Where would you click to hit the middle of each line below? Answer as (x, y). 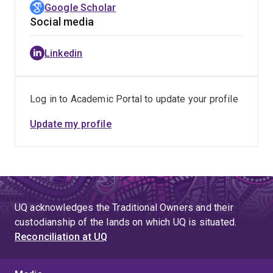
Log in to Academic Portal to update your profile (134, 99)
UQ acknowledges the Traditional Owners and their (124, 207)
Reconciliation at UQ (61, 237)
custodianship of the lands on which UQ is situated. (126, 222)
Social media (62, 22)
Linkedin (64, 53)
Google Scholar (80, 8)
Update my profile (71, 124)
